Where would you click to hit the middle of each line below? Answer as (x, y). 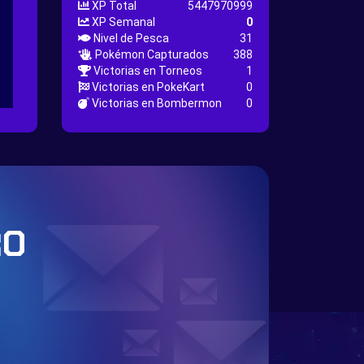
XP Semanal (122, 22)
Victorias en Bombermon (156, 103)
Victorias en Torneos (147, 71)
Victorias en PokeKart (147, 87)
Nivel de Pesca (130, 38)
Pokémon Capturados (151, 54)
